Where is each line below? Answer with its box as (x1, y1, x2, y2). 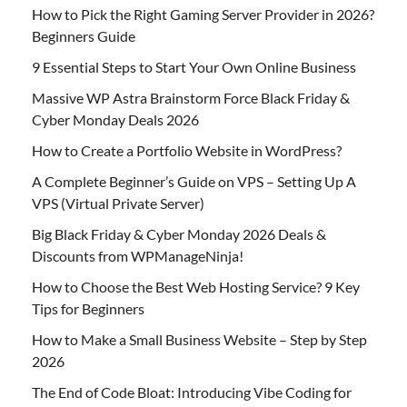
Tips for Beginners (32, 299, 144, 317)
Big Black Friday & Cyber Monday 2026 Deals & (32, 224, 326, 243)
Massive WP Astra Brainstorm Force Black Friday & (32, 88, 350, 106)
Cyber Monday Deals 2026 (32, 110, 199, 128)
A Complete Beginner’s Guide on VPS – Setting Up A (32, 172, 356, 190)
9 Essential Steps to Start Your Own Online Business (32, 57, 356, 75)
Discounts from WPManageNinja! (32, 246, 243, 264)
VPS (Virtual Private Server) (32, 194, 204, 212)
